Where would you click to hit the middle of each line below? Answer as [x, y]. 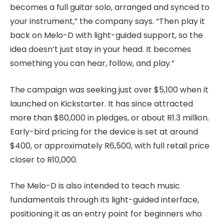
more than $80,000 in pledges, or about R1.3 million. [109, 117]
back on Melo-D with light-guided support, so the [106, 35]
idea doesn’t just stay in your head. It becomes [100, 49]
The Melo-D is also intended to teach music [95, 186]
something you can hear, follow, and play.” [92, 63]
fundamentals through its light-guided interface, [104, 200]
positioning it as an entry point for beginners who [106, 214]
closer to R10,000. [44, 159]
